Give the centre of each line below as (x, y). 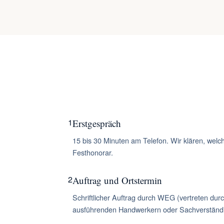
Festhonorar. (93, 152)
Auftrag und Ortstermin (117, 180)
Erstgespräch (97, 123)
